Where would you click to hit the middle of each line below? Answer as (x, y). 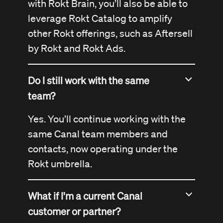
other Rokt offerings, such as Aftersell (110, 34)
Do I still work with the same (89, 80)
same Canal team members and (98, 134)
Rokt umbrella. (60, 164)
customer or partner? (74, 211)
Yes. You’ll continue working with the (107, 119)
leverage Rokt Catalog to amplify (100, 19)
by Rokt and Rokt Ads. (77, 49)
